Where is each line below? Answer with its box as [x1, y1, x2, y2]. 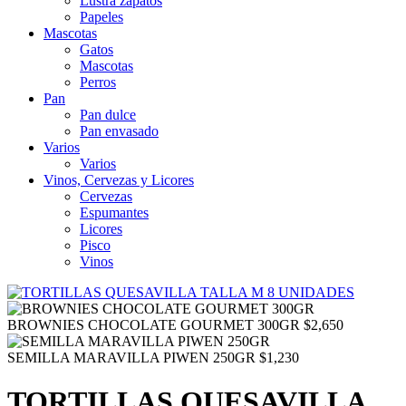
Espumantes [80, 205, 149, 220]
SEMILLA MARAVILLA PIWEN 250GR [7, 350, 256, 365]
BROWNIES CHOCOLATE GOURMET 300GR [7, 317, 300, 333]
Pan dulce [80, 107, 136, 122]
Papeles [80, 9, 123, 24]
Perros [80, 74, 116, 90]
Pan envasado [80, 123, 159, 139]
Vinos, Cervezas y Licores [43, 172, 194, 188]
